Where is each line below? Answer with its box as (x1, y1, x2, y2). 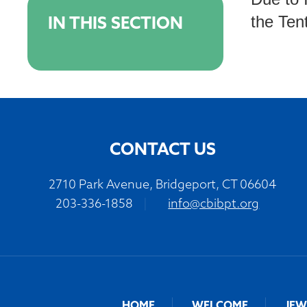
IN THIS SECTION (48, 16, 183, 34)
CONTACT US (109, 143, 216, 160)
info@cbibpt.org (168, 198, 260, 212)
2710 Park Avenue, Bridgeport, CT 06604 (49, 179, 277, 193)
